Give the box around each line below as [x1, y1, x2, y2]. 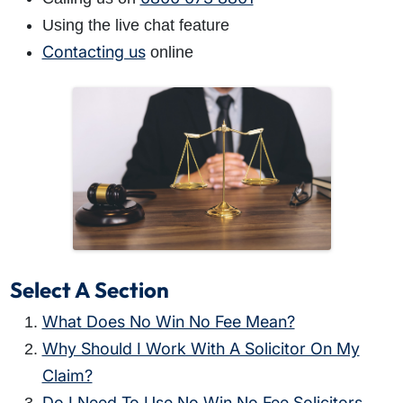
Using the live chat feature [41, 16, 229, 35]
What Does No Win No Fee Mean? [41, 311, 295, 331]
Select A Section [9, 275, 169, 303]
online [145, 43, 193, 62]
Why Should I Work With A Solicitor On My [41, 338, 360, 358]
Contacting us [41, 42, 146, 62]
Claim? [41, 365, 93, 385]
